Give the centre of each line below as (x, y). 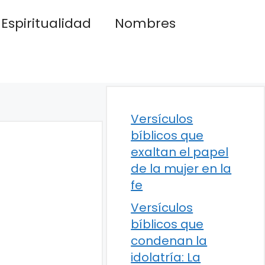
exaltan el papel (180, 152)
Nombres (146, 23)
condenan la (169, 241)
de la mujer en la (181, 169)
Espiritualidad (46, 23)
